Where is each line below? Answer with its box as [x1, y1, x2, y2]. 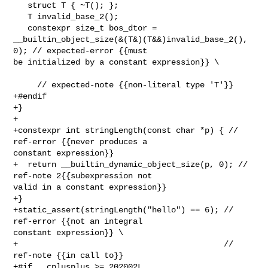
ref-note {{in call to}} [13, 250, 124, 260]
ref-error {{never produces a [13, 136, 153, 147]
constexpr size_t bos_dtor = [13, 23, 28, 33]
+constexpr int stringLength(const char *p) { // [13, 125, 239, 135]
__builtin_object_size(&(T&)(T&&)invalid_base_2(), [13, 34, 248, 44]
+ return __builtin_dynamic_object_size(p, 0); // [13, 159, 248, 169]
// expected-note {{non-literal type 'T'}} [13, 80, 38, 90]
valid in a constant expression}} [13, 182, 167, 192]
